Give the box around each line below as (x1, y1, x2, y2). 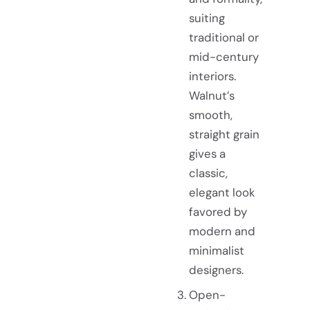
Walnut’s (188, 88, 235, 104)
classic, (188, 165, 228, 181)
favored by (188, 204, 247, 220)
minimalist (188, 243, 244, 259)
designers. (188, 262, 244, 278)
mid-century (188, 49, 259, 65)
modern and (188, 224, 255, 239)
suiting (188, 10, 225, 26)
